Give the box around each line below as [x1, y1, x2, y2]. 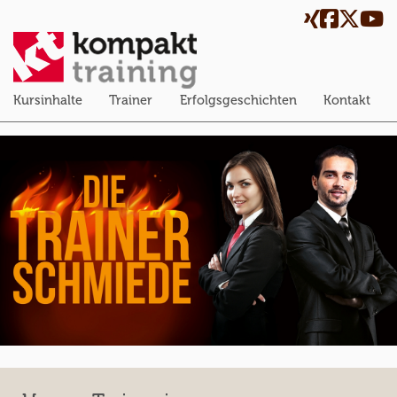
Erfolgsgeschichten [179, 92, 297, 108]
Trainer [109, 92, 153, 108]
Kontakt [323, 92, 370, 108]
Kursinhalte [13, 92, 83, 108]
